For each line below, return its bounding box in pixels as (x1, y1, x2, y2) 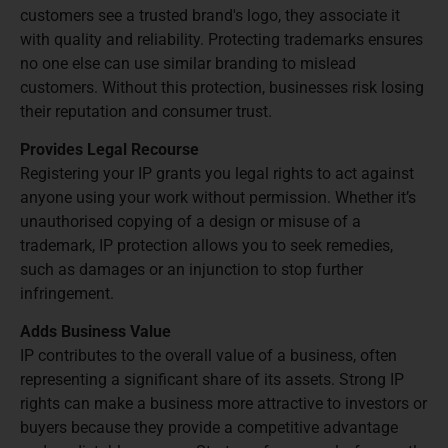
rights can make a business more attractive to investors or (20, 394, 427, 414)
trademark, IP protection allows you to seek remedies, (20, 236, 393, 255)
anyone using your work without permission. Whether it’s (20, 188, 416, 207)
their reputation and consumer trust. (20, 101, 272, 121)
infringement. (20, 284, 114, 303)
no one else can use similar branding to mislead (20, 53, 356, 73)
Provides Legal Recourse (20, 140, 199, 159)
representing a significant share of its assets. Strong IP (20, 370, 404, 390)
